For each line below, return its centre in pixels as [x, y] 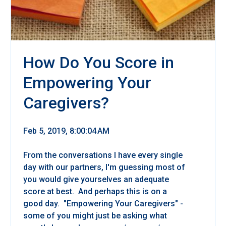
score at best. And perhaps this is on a [95, 191]
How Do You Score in [99, 62]
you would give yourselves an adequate [96, 179]
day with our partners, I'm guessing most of [104, 167]
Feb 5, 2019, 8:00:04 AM [66, 131]
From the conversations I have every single [103, 155]
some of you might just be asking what [95, 215]
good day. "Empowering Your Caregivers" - [103, 203]
